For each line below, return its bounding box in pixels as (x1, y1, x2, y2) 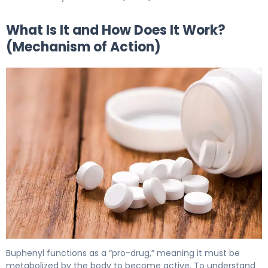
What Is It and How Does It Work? (6, 21, 226, 39)
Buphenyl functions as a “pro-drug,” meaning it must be (6, 246, 240, 259)
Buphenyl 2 (5, 237, 57, 252)
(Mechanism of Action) (6, 38, 161, 56)
